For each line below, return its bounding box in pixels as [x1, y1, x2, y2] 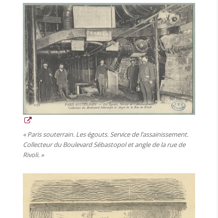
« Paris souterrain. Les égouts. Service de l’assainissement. [23, 130, 189, 139]
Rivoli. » [23, 150, 44, 160]
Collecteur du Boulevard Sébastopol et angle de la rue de [23, 140, 186, 149]
